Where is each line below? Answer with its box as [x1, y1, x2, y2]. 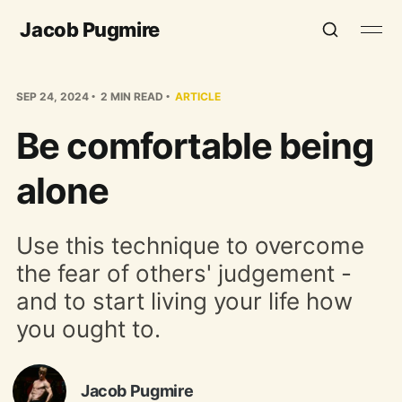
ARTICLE [174, 89, 221, 103]
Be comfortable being [15, 123, 373, 168]
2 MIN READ [97, 89, 163, 103]
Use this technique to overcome [15, 231, 364, 259]
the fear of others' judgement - [15, 258, 352, 287]
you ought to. [15, 314, 161, 343]
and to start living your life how [15, 286, 353, 315]
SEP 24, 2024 [15, 89, 89, 103]
